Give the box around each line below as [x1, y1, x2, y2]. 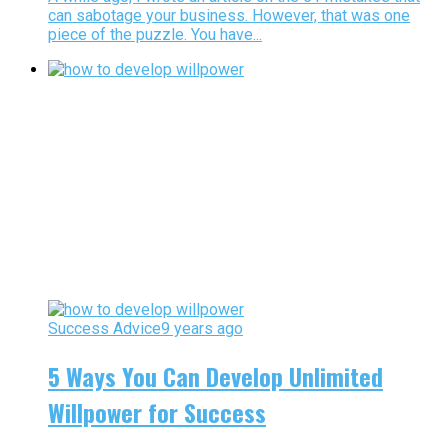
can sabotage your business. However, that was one [48, 6, 410, 26]
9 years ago [161, 319, 243, 339]
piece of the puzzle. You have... [48, 25, 262, 45]
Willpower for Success [48, 393, 266, 430]
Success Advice [48, 319, 161, 339]
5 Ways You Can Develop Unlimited [48, 357, 383, 394]
